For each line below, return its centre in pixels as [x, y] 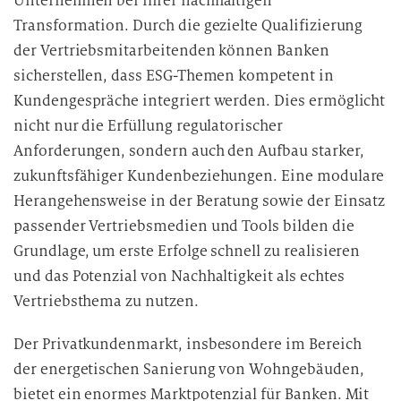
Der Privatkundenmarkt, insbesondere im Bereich [188, 344]
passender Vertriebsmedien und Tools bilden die [184, 226]
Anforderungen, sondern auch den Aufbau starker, [189, 151]
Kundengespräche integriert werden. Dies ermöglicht [200, 101]
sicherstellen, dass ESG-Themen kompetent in [174, 76]
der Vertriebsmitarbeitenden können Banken [171, 51]
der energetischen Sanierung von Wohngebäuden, [189, 369]
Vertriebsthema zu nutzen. [106, 301]
